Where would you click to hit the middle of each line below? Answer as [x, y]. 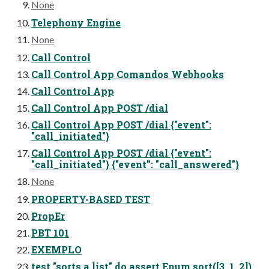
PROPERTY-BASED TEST [91, 199]
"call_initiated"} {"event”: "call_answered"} [135, 165]
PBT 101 [50, 233]
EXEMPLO [56, 250]
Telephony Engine [76, 23]
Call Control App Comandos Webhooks [128, 74]
